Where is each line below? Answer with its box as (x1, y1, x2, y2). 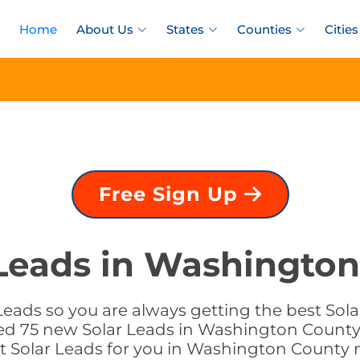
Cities (325, 22, 358, 37)
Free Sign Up (98, 182, 244, 206)
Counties (237, 22, 292, 37)
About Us (76, 22, 133, 37)
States (166, 22, 204, 37)
